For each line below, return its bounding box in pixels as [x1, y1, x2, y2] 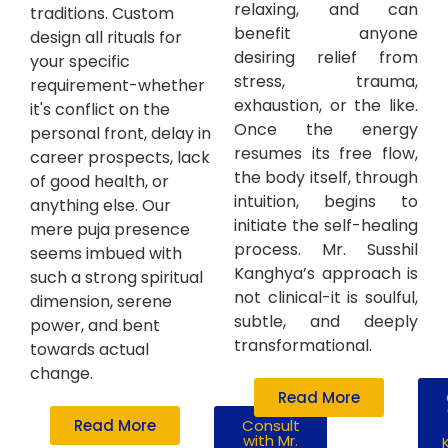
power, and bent [30, 314, 160, 338]
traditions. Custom [30, 2, 174, 26]
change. [30, 362, 93, 386]
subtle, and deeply [234, 310, 418, 334]
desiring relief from [234, 46, 418, 70]
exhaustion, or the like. [234, 94, 418, 118]
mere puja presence [30, 218, 190, 242]
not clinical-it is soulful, [234, 286, 418, 310]
